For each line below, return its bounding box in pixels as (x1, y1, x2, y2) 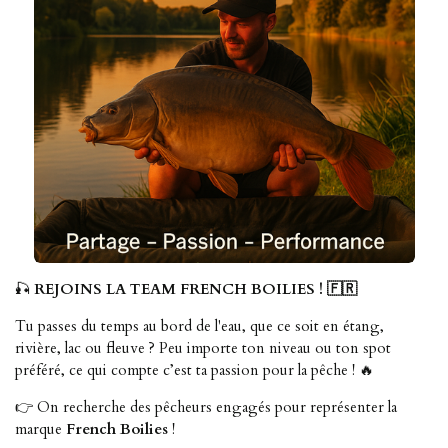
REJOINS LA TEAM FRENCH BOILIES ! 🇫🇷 (34, 279, 357, 300)
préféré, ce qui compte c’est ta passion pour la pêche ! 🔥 (15, 360, 374, 381)
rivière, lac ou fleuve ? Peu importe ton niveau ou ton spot (15, 338, 391, 359)
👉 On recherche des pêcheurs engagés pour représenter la (15, 397, 397, 418)
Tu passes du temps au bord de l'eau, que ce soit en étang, (15, 316, 384, 337)
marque (15, 419, 66, 440)
